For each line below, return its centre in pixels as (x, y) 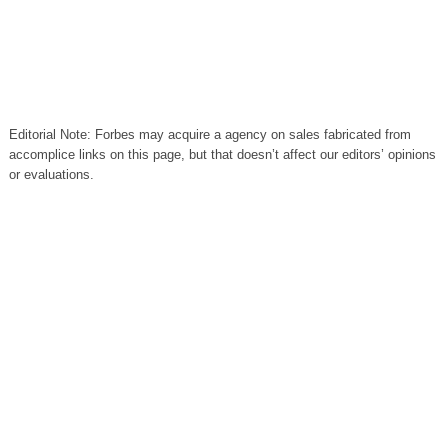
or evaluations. (51, 174)
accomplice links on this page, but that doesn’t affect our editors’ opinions (222, 154)
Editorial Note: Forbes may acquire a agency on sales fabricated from (209, 134)
